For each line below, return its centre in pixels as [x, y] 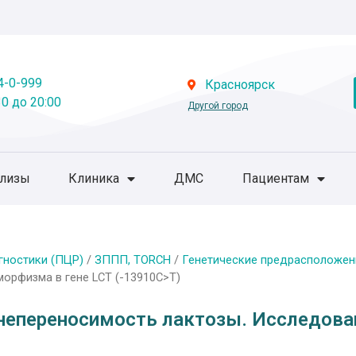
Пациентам [275, 178]
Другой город [217, 106]
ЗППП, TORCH [133, 259]
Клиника [94, 178]
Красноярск [240, 85]
